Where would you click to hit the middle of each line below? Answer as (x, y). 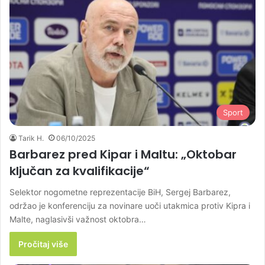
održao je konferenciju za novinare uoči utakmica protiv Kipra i (130, 206)
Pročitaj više (43, 244)
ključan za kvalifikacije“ (80, 171)
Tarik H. (31, 138)
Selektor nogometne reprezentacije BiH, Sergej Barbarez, (120, 192)
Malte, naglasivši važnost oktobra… (78, 219)
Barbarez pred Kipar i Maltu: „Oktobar (123, 155)
